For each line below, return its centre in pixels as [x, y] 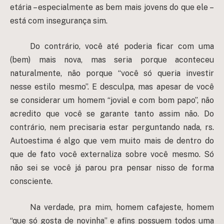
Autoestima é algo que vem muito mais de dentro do [112, 141]
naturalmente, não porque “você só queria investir [112, 73]
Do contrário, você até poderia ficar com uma [122, 46]
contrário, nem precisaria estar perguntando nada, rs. [112, 127]
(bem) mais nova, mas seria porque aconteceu [112, 60]
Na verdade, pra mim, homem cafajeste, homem [122, 207]
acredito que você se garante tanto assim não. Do [112, 114]
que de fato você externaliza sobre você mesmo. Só [112, 154]
